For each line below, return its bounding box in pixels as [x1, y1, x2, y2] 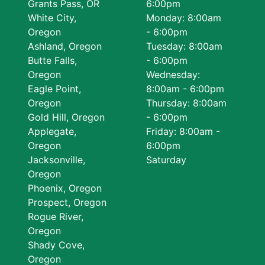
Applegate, [27, 125, 76, 137]
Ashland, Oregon [27, 40, 102, 52]
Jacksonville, [27, 154, 85, 166]
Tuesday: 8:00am [146, 40, 223, 52]
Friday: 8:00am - [146, 125, 221, 137]
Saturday [146, 154, 187, 166]
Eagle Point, [27, 83, 81, 95]
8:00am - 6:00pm [146, 83, 225, 95]
